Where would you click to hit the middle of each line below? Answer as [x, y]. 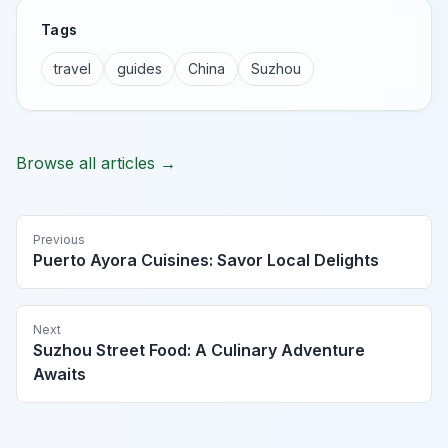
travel [72, 69]
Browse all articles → [96, 163]
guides [139, 69]
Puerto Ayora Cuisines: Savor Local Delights [206, 260]
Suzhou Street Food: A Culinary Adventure [199, 350]
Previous [59, 240]
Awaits [59, 374]
